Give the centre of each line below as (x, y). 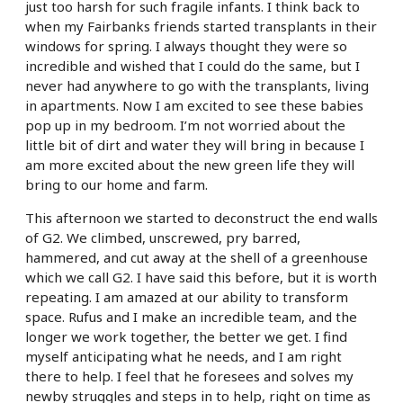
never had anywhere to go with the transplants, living (197, 86)
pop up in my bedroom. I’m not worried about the (185, 125)
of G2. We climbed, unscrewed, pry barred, (163, 238)
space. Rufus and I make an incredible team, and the (191, 317)
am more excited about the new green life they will (190, 165)
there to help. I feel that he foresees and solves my (189, 376)
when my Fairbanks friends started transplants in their (201, 27)
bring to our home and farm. (116, 185)
